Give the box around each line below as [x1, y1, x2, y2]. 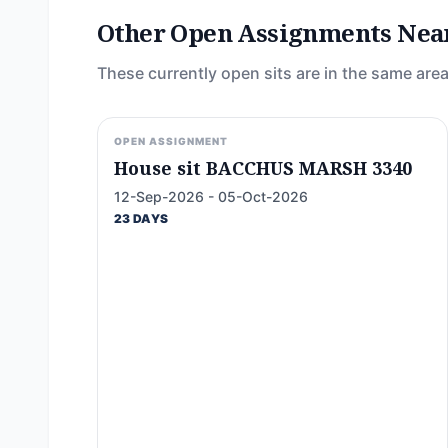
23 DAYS [114, 211, 169, 226]
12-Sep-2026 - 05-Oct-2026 [114, 188, 308, 205]
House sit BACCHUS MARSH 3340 [114, 156, 412, 180]
